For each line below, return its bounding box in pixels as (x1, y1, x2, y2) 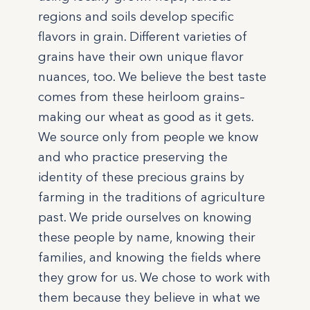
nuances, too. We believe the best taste (38, 69, 267, 85)
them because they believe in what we (38, 290, 261, 306)
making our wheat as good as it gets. (38, 109, 254, 125)
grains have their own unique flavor (38, 49, 244, 65)
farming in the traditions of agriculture (38, 190, 266, 206)
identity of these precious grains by (38, 170, 245, 185)
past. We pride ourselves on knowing (38, 210, 253, 226)
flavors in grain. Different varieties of (38, 29, 248, 45)
